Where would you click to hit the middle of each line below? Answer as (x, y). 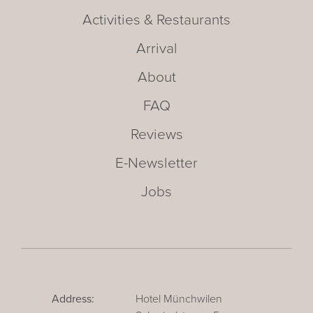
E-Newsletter (156, 163)
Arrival (156, 48)
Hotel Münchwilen (179, 299)
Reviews (156, 134)
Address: (73, 299)
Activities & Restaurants (156, 20)
